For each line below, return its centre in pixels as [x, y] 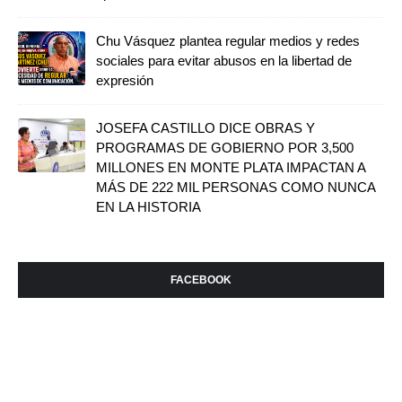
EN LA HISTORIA [149, 206]
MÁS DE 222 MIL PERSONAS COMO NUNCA [236, 187]
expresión [125, 80]
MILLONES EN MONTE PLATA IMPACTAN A [231, 167]
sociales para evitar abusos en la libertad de [224, 60]
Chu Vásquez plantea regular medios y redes [228, 40]
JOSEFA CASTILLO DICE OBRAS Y [205, 127]
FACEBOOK [201, 280]
